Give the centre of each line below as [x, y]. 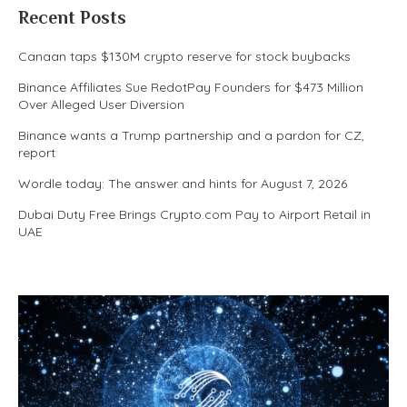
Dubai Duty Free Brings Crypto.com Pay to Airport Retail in [194, 214]
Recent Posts [72, 17]
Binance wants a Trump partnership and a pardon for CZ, [191, 135]
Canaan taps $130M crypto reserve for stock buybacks [184, 56]
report [37, 153]
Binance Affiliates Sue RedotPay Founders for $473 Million [191, 87]
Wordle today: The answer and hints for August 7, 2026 [183, 184]
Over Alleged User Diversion [101, 104]
